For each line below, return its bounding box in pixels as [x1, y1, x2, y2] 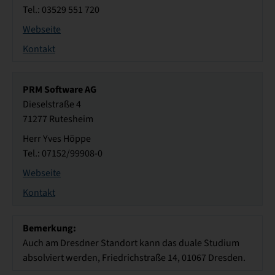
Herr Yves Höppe [23, 133, 91, 145]
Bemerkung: [23, 222, 76, 235]
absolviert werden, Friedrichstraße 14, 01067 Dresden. [23, 252, 246, 265]
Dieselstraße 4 [23, 98, 81, 111]
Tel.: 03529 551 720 [23, 4, 99, 17]
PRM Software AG [23, 83, 96, 96]
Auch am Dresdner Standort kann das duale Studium [23, 237, 239, 250]
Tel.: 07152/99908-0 [23, 147, 103, 160]
